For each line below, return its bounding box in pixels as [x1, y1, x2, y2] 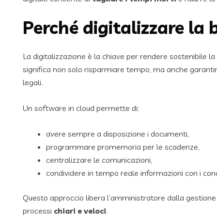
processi [23, 206, 54, 216]
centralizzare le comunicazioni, [46, 155, 152, 165]
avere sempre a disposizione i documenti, [46, 129, 189, 139]
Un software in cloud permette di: [23, 103, 139, 113]
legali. [23, 77, 43, 88]
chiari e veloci [54, 206, 106, 216]
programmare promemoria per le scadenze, [46, 142, 200, 152]
